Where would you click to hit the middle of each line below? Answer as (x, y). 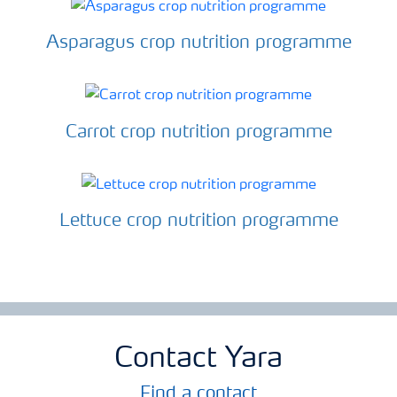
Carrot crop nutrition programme (198, 132)
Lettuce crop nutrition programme (198, 221)
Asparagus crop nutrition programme (198, 44)
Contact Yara (198, 359)
